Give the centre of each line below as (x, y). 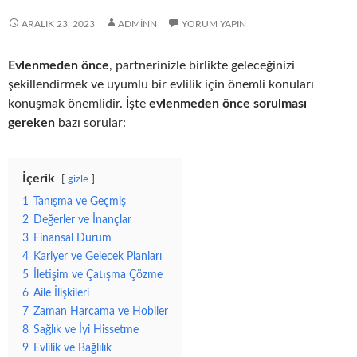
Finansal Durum (73, 238)
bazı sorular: (90, 123)
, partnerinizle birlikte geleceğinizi (202, 66)
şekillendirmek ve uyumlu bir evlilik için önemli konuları (161, 85)
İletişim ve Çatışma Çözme (98, 275)
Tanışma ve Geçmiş (80, 202)
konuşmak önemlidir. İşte (78, 104)
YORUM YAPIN (214, 24)
